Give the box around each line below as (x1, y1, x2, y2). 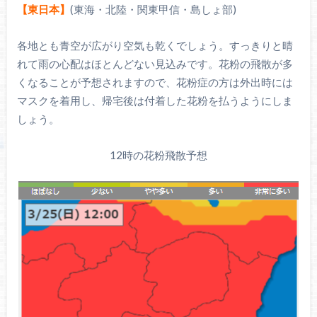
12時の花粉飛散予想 (109, 148, 207, 161)
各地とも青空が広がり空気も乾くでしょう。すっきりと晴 (16, 38, 293, 52)
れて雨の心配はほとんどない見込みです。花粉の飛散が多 (16, 57, 293, 70)
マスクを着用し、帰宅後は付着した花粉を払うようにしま (16, 93, 293, 107)
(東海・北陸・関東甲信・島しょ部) (69, 3, 236, 16)
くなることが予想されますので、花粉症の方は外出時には (16, 75, 293, 88)
